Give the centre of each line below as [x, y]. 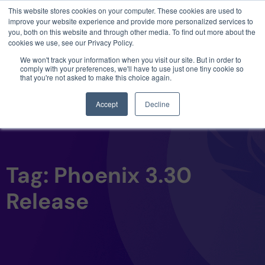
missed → [121, 40]
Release [47, 201]
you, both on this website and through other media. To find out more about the [132, 32]
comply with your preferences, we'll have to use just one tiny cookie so [132, 68]
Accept [106, 104]
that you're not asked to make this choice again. [96, 77]
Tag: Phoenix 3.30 [99, 175]
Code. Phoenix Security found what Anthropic [121, 26]
